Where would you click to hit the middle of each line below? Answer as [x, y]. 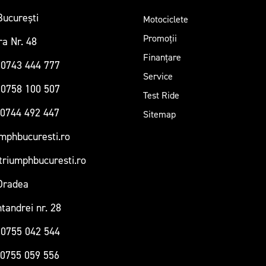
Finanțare [162, 58]
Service [158, 77]
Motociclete [165, 20]
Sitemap [159, 115]
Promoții [160, 39]
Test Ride [161, 96]
